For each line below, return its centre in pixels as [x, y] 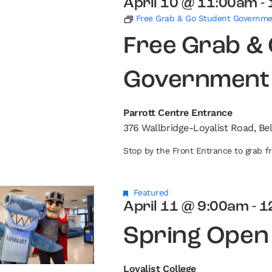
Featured [151, 192]
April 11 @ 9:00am [186, 207]
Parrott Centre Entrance [178, 113]
